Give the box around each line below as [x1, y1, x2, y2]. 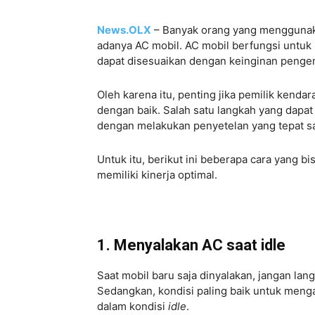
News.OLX [97, 22, 151, 37]
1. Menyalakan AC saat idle [97, 236, 285, 254]
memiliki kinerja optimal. [97, 167, 217, 181]
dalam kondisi [97, 299, 168, 313]
